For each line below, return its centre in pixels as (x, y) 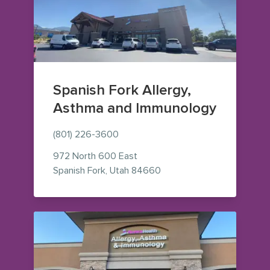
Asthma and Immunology (135, 108)
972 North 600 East (95, 156)
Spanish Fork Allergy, (122, 90)
